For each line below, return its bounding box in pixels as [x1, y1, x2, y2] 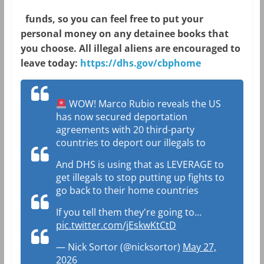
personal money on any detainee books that [20, 27, 229, 41]
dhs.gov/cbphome [116, 57, 201, 70]
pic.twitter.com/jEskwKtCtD [55, 219, 176, 232]
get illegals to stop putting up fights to [55, 171, 225, 184]
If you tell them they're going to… [55, 206, 202, 219]
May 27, [182, 240, 216, 254]
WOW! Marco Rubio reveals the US [66, 97, 221, 111]
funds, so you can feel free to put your [20, 12, 203, 26]
